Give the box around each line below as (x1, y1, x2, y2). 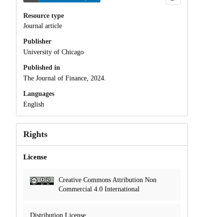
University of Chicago (23, 48, 84, 56)
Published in (23, 64, 60, 72)
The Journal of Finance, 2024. (23, 74, 106, 82)
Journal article (23, 22, 62, 30)
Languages (23, 90, 54, 97)
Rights (23, 129, 47, 139)
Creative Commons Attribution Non (58, 176, 156, 184)
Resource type (23, 12, 64, 19)
